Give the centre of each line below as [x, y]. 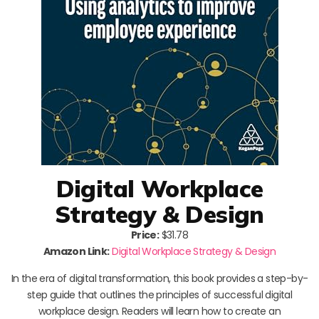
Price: [145, 235]
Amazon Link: [76, 251]
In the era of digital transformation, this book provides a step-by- [159, 278]
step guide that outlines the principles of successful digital [159, 294]
